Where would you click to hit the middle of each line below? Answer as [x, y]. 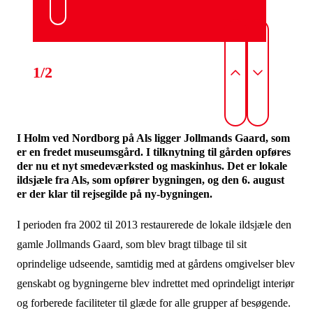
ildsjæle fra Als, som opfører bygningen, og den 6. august [150, 180]
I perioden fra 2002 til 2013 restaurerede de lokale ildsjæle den [154, 225]
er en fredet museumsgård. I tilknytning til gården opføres [153, 152]
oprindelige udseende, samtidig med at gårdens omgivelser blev [155, 264]
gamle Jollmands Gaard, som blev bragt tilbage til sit [131, 244]
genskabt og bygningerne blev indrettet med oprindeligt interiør [155, 283]
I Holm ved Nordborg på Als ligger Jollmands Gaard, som [153, 138]
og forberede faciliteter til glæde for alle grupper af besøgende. [155, 303]
